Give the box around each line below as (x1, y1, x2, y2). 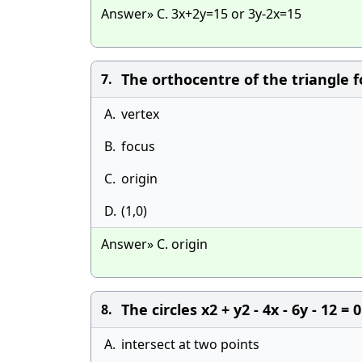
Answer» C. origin (101, 235, 208, 253)
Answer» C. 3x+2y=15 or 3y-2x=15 (101, 5, 301, 23)
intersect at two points (121, 335, 259, 353)
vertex (121, 105, 159, 123)
